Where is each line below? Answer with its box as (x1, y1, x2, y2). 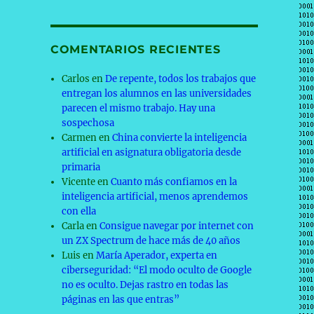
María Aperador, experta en (96, 250, 218, 261)
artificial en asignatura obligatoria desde (62, 146, 242, 158)
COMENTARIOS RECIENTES (50, 43, 221, 56)
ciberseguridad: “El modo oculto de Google (62, 264, 252, 276)
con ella (62, 205, 97, 217)
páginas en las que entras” (62, 294, 180, 306)
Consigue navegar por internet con (100, 220, 254, 232)
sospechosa (62, 117, 115, 129)
